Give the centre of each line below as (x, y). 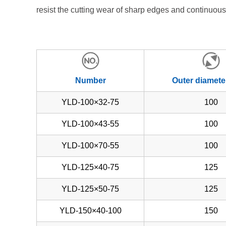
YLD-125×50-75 (90, 189)
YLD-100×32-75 (90, 102)
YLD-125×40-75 (90, 167)
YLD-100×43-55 (90, 124)
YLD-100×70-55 (90, 146)
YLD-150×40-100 (90, 211)
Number (90, 80)
